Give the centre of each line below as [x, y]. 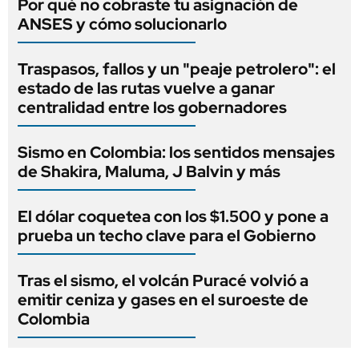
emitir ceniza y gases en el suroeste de [163, 299]
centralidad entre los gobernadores [152, 107]
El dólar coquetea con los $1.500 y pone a [173, 216]
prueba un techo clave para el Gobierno [167, 235]
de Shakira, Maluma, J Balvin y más [149, 171]
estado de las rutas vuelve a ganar [146, 88]
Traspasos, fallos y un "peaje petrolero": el [177, 69]
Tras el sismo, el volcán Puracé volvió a [163, 280]
